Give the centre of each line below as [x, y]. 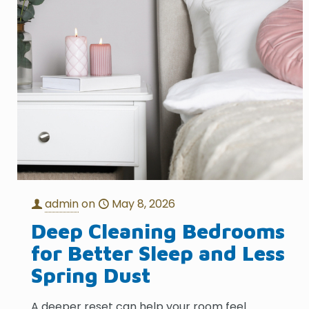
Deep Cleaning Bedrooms [158, 230]
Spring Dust [91, 275]
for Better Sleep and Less [158, 252]
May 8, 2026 [144, 203]
